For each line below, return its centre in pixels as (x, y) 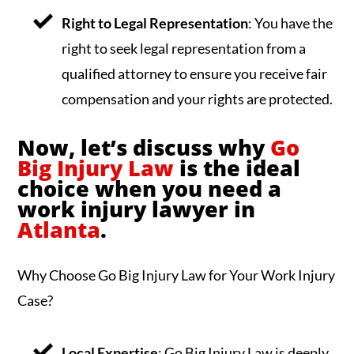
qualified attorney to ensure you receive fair (195, 73)
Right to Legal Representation (155, 23)
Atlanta (59, 230)
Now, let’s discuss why (144, 148)
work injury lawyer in (137, 209)
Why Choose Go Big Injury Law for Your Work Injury (177, 275)
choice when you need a (150, 189)
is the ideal (237, 168)
